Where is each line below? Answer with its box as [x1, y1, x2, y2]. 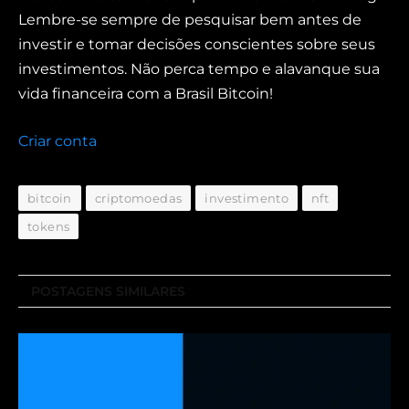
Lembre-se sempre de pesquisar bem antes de [18, 11, 362, 29]
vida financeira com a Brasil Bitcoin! [18, 85, 273, 103]
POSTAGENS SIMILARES [31, 283, 185, 300]
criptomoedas [94, 191, 183, 206]
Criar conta [18, 132, 97, 151]
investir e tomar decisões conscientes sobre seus [18, 36, 375, 54]
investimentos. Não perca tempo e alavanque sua [18, 60, 380, 79]
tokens [27, 219, 70, 235]
